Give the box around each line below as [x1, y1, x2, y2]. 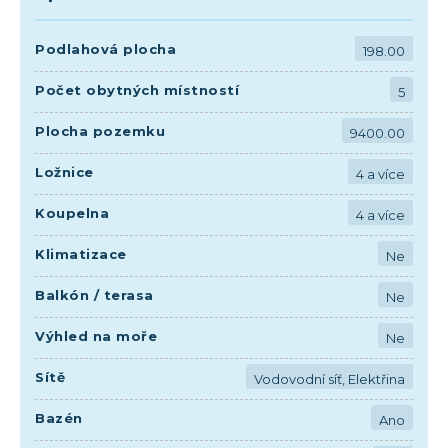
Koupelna [35, 204, 109, 221]
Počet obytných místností [35, 81, 239, 98]
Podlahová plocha [35, 40, 176, 57]
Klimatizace [35, 245, 127, 262]
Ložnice [35, 163, 94, 180]
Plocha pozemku [35, 122, 165, 139]
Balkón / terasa [35, 286, 154, 303]
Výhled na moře [35, 327, 157, 344]
